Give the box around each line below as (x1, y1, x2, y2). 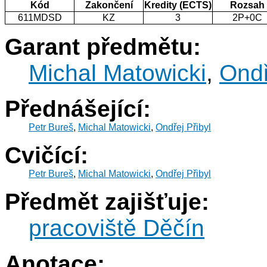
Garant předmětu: (5, 34, 201, 60)
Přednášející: (5, 96, 151, 122)
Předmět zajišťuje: (5, 189, 209, 215)
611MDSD (17, 13, 62, 23)
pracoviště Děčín (29, 215, 204, 241)
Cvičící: (5, 142, 88, 169)
